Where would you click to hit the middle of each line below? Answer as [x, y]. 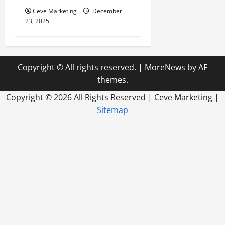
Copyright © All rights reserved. [78, 67]
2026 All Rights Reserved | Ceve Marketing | [136, 97]
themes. [113, 80]
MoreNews [165, 67]
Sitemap [113, 110]
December [106, 11]
